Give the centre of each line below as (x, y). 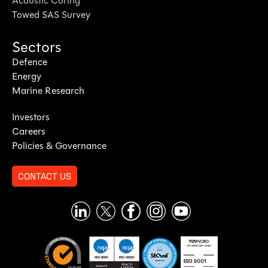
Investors (31, 118)
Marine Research (48, 91)
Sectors (36, 48)
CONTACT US (45, 176)
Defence (30, 63)
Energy (27, 77)
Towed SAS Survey (51, 15)
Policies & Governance (59, 146)
